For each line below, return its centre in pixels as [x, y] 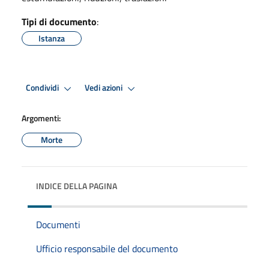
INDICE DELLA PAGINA [77, 186]
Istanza [52, 38]
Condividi [43, 88]
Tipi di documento [59, 21]
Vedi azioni [104, 88]
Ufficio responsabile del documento [107, 248]
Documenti [58, 224]
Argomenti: [41, 118]
